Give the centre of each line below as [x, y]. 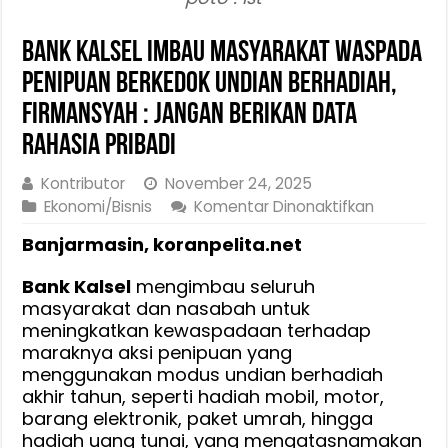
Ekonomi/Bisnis [98, 206]
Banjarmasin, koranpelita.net [162, 244]
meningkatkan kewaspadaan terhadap [197, 330]
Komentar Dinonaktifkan [284, 206]
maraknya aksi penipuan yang [157, 352]
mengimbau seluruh [223, 286]
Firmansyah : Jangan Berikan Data [190, 115]
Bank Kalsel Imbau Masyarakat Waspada [222, 53]
